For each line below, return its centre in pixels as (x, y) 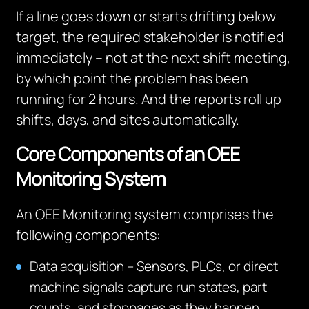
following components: (89, 235)
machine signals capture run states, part (149, 287)
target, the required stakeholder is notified (150, 37)
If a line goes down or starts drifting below (146, 16)
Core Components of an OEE (128, 153)
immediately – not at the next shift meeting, (153, 58)
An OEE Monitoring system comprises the (145, 214)
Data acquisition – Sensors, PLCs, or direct (154, 266)
